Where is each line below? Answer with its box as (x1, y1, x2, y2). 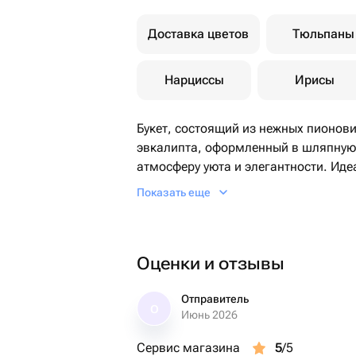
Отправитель (181, 292, 249, 305)
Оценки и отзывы (137, 253, 284, 273)
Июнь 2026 (181, 308, 238, 321)
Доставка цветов (148, 26, 249, 41)
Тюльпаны (292, 26, 354, 41)
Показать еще (137, 186, 211, 199)
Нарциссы (164, 72, 224, 87)
